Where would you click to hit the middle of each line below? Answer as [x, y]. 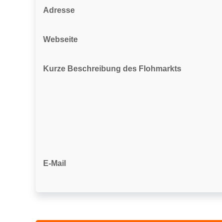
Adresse [59, 10]
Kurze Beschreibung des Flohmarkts [112, 69]
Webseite [60, 39]
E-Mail [55, 163]
